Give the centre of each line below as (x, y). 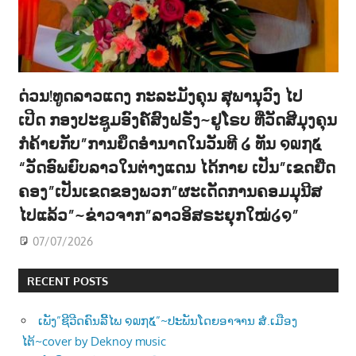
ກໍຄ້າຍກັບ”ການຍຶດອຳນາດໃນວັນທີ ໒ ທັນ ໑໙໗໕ (170, 143)
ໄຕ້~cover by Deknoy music (94, 341)
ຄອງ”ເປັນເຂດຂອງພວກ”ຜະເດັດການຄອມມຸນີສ (170, 191)
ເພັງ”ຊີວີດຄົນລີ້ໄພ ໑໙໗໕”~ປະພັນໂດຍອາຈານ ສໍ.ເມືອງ (168, 320)
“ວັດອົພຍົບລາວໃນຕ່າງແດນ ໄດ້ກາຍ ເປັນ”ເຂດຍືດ (176, 167)
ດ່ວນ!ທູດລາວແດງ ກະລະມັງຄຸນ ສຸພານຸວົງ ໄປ (160, 95)
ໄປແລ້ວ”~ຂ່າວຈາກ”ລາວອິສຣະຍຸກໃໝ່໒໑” (158, 215)
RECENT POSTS (67, 281)
